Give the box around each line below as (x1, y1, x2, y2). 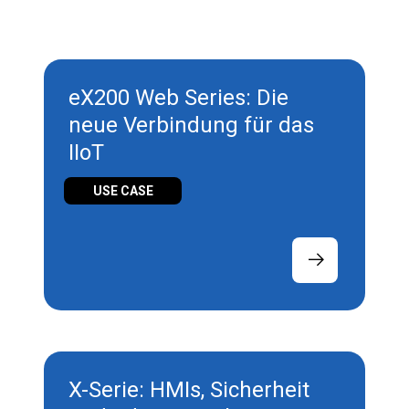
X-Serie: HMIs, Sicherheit (68, 377, 310, 404)
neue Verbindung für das (68, 112, 315, 139)
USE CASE (92, 183, 153, 198)
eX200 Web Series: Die (68, 85, 289, 111)
